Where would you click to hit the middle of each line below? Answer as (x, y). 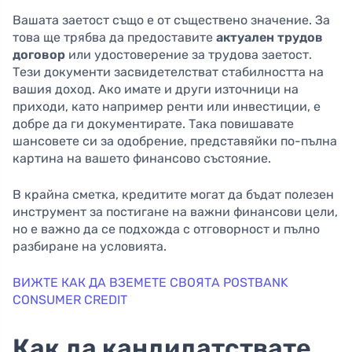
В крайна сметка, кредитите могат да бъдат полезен (173, 195)
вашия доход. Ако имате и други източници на (156, 90)
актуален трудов (269, 38)
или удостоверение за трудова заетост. (189, 55)
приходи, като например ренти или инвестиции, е (167, 107)
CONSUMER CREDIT (70, 300)
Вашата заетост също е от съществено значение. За (171, 20)
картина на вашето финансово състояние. (142, 159)
